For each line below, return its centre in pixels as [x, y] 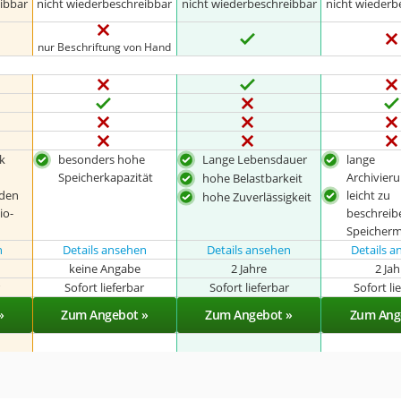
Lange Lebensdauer [255, 159]
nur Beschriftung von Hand [105, 47]
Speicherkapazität [105, 177]
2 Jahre [249, 269]
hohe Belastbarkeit [253, 178]
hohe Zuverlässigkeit [257, 196]
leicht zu [369, 195]
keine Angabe [104, 269]
